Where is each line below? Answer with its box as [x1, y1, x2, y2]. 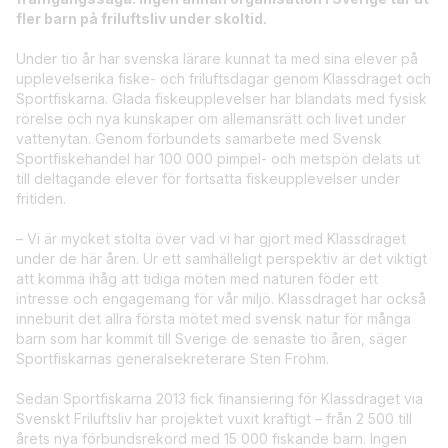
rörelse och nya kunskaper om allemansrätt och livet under [16, 110, 406, 128]
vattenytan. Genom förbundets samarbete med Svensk [16, 130, 382, 148]
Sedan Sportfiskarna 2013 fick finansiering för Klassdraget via [16, 390, 423, 408]
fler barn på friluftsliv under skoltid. [16, 10, 267, 28]
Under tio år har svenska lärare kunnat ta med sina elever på [16, 50, 418, 68]
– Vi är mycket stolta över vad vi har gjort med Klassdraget [16, 230, 406, 248]
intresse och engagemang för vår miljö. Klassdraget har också [16, 290, 426, 308]
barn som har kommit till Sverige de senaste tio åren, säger [16, 330, 407, 348]
